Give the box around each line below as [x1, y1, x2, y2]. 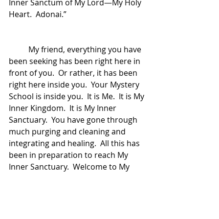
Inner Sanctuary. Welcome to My [9, 161, 131, 172]
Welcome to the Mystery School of [9, 197, 136, 207]
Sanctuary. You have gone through [9, 114, 139, 125]
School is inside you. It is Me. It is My [9, 91, 146, 102]
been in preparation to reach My [9, 150, 130, 160]
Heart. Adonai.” [9, 9, 66, 20]
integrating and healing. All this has [9, 138, 142, 149]
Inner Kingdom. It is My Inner [9, 103, 118, 113]
